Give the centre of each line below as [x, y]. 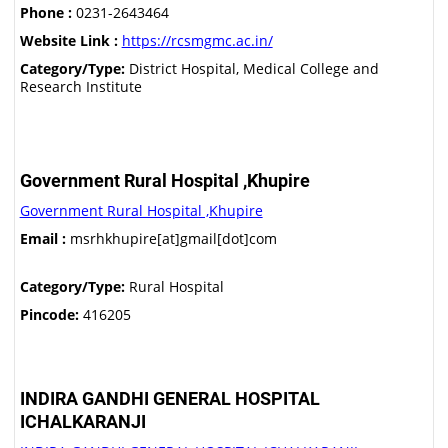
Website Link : [68, 40]
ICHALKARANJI [82, 421]
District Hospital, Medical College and [251, 68]
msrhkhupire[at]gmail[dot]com [171, 238]
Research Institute [80, 86]
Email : [42, 238]
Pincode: [49, 314]
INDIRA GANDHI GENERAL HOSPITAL [169, 398]
